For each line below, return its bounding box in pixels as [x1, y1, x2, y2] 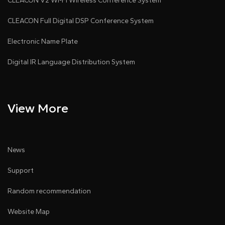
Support [8, 166, 34, 175]
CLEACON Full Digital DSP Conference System [8, 17, 154, 26]
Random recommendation [8, 187, 91, 196]
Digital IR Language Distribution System [8, 58, 135, 67]
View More [8, 101, 68, 117]
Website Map [8, 207, 50, 216]
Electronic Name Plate [8, 37, 78, 46]
